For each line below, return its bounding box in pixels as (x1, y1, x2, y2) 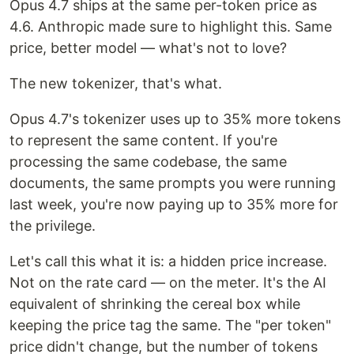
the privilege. (9, 217, 96, 235)
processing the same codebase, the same (9, 153, 287, 171)
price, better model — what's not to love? (9, 40, 287, 57)
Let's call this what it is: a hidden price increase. (9, 253, 327, 270)
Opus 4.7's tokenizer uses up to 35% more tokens (9, 111, 341, 128)
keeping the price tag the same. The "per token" (9, 317, 331, 334)
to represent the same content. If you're (9, 132, 277, 149)
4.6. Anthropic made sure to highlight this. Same (9, 18, 332, 36)
